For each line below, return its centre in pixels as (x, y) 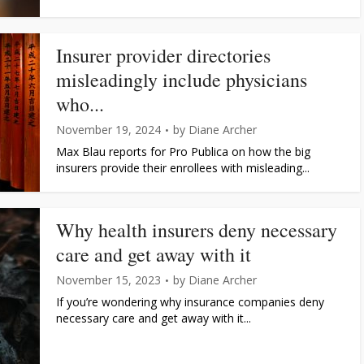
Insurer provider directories (163, 55)
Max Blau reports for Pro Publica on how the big (183, 152)
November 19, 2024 (108, 130)
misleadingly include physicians (182, 80)
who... (80, 104)
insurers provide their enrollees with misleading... (183, 168)
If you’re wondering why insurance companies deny (190, 302)
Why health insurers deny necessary (197, 230)
